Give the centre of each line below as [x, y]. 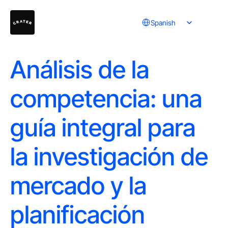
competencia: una [106, 98]
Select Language [160, 15]
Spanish [163, 22]
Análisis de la [80, 69]
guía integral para [103, 127]
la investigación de [109, 156]
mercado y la [78, 186]
